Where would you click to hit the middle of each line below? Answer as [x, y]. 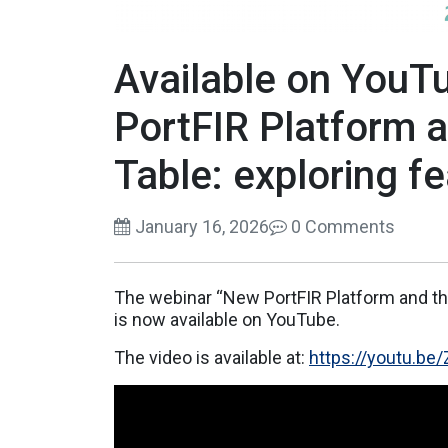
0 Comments [341, 227]
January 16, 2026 [200, 227]
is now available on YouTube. [227, 320]
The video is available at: [211, 358]
